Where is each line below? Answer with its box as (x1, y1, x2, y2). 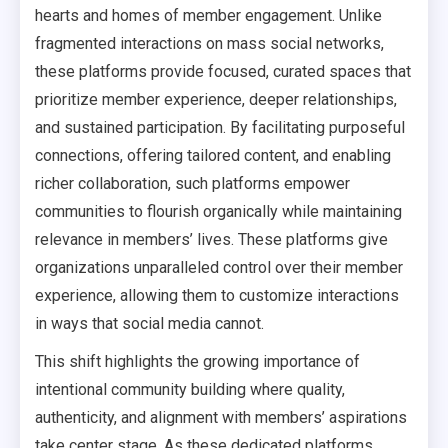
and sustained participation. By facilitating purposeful (35, 118, 405, 137)
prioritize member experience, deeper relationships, (35, 90, 397, 109)
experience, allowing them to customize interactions (35, 286, 399, 305)
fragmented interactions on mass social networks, (35, 34, 384, 53)
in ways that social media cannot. (35, 314, 264, 333)
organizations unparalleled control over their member (35, 258, 403, 277)
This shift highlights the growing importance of (35, 352, 360, 371)
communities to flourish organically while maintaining (35, 202, 402, 221)
